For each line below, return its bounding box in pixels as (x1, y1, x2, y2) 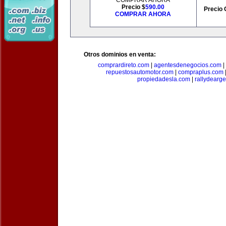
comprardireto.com (97, 62, 149, 69)
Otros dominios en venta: (84, 51, 156, 58)
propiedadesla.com (137, 76, 190, 83)
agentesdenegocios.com (153, 62, 221, 69)
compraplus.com (178, 69, 223, 76)
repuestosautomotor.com (106, 69, 174, 76)
